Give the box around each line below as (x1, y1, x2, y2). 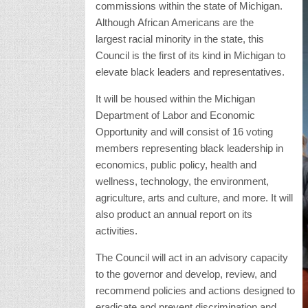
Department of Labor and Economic (95, 109, 255, 121)
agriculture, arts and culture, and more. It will (95, 191, 293, 203)
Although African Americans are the (95, 16, 254, 28)
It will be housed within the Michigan (95, 92, 255, 104)
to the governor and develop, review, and (95, 267, 276, 280)
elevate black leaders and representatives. (95, 65, 285, 78)
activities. (95, 224, 137, 236)
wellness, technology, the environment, (95, 175, 269, 187)
